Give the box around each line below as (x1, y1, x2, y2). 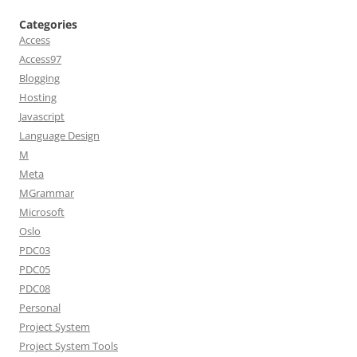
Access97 (19, 52, 61, 66)
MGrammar (19, 186, 74, 200)
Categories (19, 17, 77, 32)
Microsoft (19, 205, 65, 219)
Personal (19, 300, 61, 315)
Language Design (19, 128, 100, 143)
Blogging (19, 71, 60, 85)
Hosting (19, 90, 57, 104)
